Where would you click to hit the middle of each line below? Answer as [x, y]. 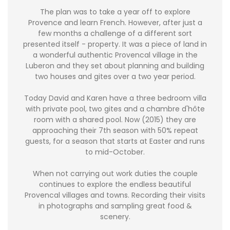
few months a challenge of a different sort [115, 34]
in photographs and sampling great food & [115, 206]
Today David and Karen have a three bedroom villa [115, 98]
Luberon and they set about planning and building [115, 66]
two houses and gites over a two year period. [115, 77]
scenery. [115, 217]
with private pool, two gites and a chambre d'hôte [115, 109]
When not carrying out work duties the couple [115, 174]
